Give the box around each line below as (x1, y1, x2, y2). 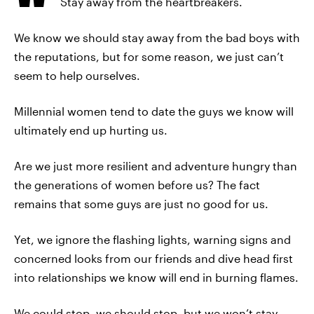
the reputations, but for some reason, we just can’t (14, 50, 284, 63)
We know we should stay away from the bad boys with (14, 31, 300, 44)
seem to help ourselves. (14, 69, 140, 82)
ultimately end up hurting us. (14, 123, 168, 137)
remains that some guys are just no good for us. (14, 197, 268, 210)
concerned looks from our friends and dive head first (14, 252, 293, 265)
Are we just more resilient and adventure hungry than (14, 159, 297, 172)
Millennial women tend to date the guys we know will (14, 104, 294, 118)
